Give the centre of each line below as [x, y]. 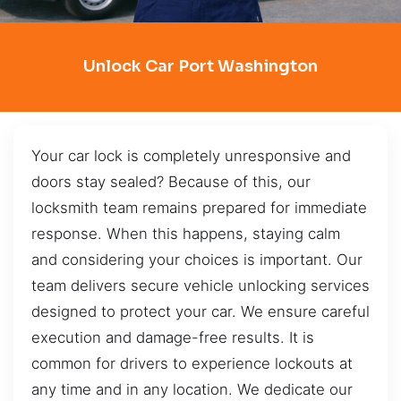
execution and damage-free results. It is [173, 337]
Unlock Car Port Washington [200, 67]
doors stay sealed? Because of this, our [171, 181]
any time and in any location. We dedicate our [192, 389]
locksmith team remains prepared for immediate [199, 207]
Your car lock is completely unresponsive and [191, 155]
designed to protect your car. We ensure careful [200, 311]
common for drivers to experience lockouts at [192, 363]
